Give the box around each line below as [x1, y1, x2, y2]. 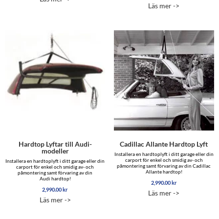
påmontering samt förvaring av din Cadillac [117, 163, 211, 169]
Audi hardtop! [39, 175, 71, 182]
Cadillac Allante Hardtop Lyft [120, 140, 208, 149]
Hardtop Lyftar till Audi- [18, 140, 92, 149]
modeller [41, 147, 69, 155]
